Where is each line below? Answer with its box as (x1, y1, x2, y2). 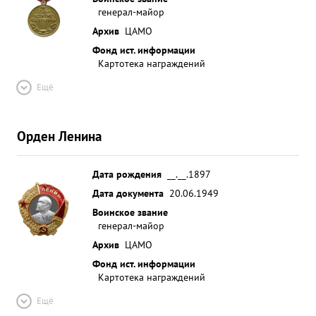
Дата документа (92, 186, 164, 200)
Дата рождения (92, 167, 162, 181)
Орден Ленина (17, 127, 102, 145)
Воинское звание (92, 205, 168, 219)
